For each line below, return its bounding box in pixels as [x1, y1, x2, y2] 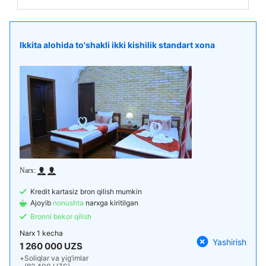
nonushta [53, 198, 85, 207]
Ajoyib [30, 198, 53, 207]
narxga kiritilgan [85, 198, 138, 207]
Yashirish [213, 236, 246, 247]
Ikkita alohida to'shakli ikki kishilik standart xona [20, 39, 215, 50]
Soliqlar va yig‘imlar [24, 254, 88, 262]
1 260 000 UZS [20, 240, 83, 252]
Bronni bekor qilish [30, 212, 91, 221]
